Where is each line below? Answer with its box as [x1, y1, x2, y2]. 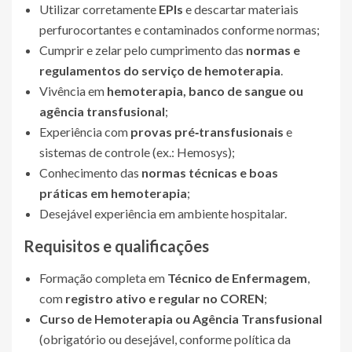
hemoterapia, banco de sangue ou [107, 83, 303, 98]
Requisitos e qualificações [24, 236, 209, 255]
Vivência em [39, 83, 107, 98]
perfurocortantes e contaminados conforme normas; [39, 22, 320, 37]
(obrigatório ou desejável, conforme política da [39, 332, 291, 346]
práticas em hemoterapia [39, 185, 187, 200]
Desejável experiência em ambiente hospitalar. [39, 206, 287, 221]
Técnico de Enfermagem [167, 270, 307, 285]
